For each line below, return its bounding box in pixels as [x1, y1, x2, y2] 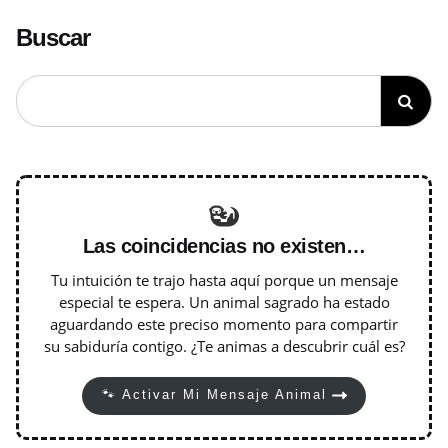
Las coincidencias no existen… [82, 234, 366, 257]
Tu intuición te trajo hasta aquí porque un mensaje [50, 269, 398, 290]
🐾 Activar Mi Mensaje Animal [101, 387, 327, 403]
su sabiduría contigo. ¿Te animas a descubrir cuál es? [43, 335, 405, 356]
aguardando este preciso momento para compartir [50, 313, 398, 334]
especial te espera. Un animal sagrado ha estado [58, 291, 390, 312]
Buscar [16, 23, 90, 51]
